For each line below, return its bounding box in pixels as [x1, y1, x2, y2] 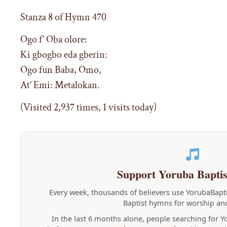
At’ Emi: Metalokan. [20, 78, 100, 92]
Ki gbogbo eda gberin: [20, 48, 107, 61]
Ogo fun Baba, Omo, [20, 63, 101, 77]
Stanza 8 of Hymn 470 [20, 10, 106, 24]
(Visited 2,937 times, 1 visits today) [20, 101, 157, 115]
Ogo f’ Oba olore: [20, 32, 87, 46]
